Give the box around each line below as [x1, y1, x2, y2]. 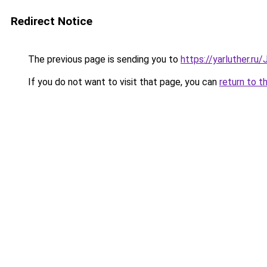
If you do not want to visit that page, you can [26, 76, 219, 88]
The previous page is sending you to [26, 54, 181, 65]
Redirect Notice [11, 14, 92, 28]
